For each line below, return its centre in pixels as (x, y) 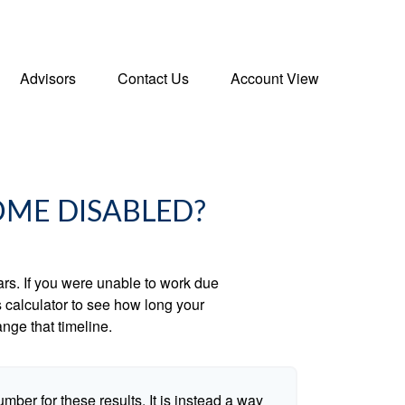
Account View (275, 78)
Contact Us (153, 78)
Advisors (48, 78)
